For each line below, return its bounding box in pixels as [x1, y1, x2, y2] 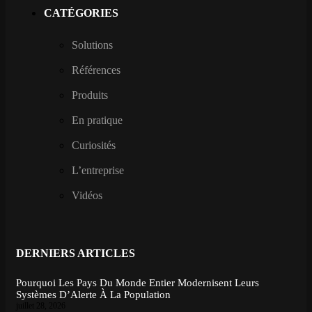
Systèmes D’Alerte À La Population [16, 289, 171, 301]
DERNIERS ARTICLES [16, 247, 135, 260]
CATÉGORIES [44, 7, 118, 19]
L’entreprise [72, 164, 124, 177]
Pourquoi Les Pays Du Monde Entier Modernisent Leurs [16, 277, 259, 289]
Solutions [72, 39, 113, 52]
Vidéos [72, 189, 102, 202]
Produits [72, 89, 108, 102]
